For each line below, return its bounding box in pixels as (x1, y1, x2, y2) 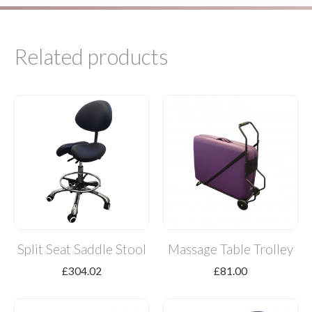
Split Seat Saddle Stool (17, 241, 146, 257)
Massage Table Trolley (168, 241, 293, 257)
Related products (14, 44, 169, 70)
